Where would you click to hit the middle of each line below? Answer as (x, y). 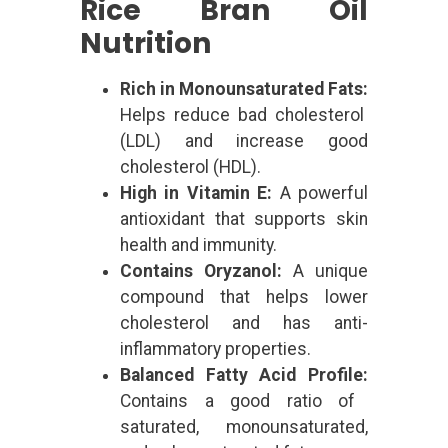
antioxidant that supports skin (244, 218)
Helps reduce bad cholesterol (242, 114)
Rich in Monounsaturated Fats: (244, 88)
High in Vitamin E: (196, 192)
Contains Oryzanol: (201, 270)
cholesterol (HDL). (190, 166)
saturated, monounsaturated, (244, 426)
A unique (325, 270)
